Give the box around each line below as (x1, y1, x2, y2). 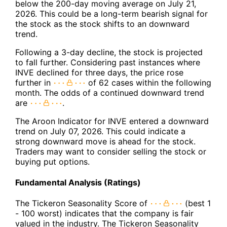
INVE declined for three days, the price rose (15, 67, 183, 78)
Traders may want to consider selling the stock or (15, 146, 206, 157)
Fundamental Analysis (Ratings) (15, 177, 141, 187)
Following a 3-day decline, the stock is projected (15, 47, 203, 57)
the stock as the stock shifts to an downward (15, 18, 190, 29)
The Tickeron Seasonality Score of (15, 198, 150, 209)
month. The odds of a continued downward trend (15, 87, 204, 98)
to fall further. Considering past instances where (15, 57, 200, 67)
